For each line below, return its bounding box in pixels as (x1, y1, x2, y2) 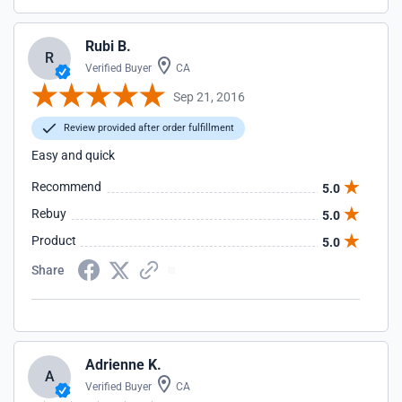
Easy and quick (31, 148, 115, 162)
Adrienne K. (85, 356, 162, 373)
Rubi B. (85, 38, 131, 55)
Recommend (31, 179, 101, 194)
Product (31, 233, 76, 248)
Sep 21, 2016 (173, 89, 245, 104)
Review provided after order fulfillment (61, 122, 234, 134)
